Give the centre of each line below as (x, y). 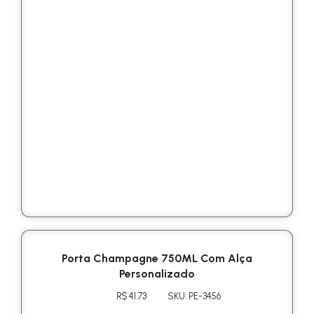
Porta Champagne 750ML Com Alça (157, 258)
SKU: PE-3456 (194, 296)
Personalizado (157, 273)
